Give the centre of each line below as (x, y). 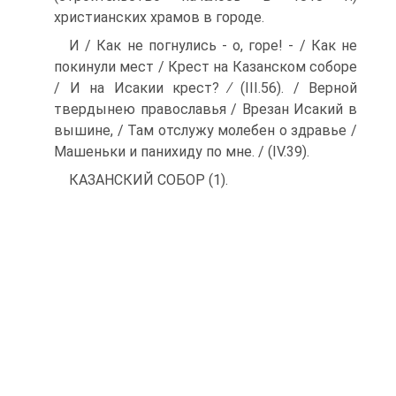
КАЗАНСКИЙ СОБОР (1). (148, 180)
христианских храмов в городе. (159, 18)
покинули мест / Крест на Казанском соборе (206, 67)
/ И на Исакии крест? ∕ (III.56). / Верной (206, 88)
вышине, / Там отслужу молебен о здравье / (206, 131)
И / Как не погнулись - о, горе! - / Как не (213, 46)
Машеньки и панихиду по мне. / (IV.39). (182, 152)
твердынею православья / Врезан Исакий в (206, 110)
